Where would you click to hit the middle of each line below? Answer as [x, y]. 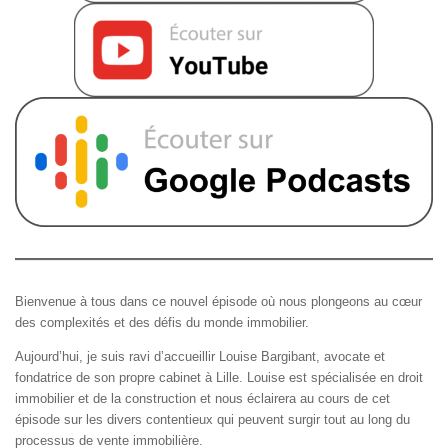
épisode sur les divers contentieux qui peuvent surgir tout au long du [212, 419]
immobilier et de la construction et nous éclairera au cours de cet [202, 398]
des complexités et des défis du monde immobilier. [164, 322]
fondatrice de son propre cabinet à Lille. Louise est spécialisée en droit [219, 377]
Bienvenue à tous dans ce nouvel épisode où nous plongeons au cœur [218, 301]
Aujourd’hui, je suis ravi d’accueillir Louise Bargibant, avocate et [200, 356]
